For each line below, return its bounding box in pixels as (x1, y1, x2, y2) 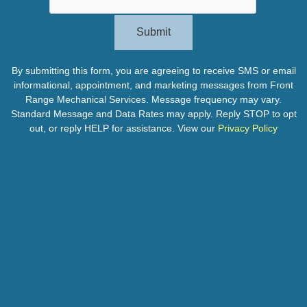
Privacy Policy (218, 123, 278, 134)
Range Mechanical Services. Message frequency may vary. (25, 94, 282, 106)
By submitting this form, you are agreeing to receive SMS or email (11, 65, 296, 77)
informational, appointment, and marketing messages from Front (14, 79, 293, 91)
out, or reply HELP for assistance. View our (29, 123, 218, 134)
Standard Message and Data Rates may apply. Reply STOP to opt (10, 108, 297, 120)
